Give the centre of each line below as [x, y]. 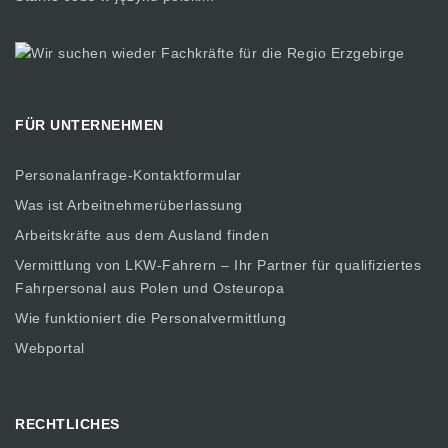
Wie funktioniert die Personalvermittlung [150, 317]
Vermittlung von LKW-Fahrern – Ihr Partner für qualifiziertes [218, 264]
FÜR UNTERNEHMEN [89, 125]
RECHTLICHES [67, 424]
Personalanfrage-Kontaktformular [128, 174]
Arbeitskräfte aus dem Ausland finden [142, 234]
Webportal [50, 347]
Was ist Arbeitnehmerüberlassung [129, 204]
